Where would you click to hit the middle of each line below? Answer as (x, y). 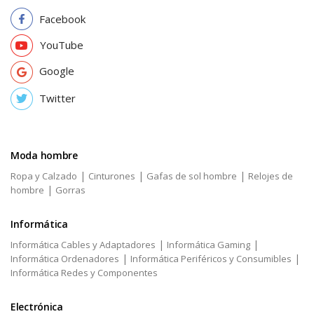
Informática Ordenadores (65, 259)
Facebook (62, 19)
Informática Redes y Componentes (84, 273)
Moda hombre (44, 156)
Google (57, 71)
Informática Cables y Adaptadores (83, 245)
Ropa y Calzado (44, 176)
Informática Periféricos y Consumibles (211, 259)
